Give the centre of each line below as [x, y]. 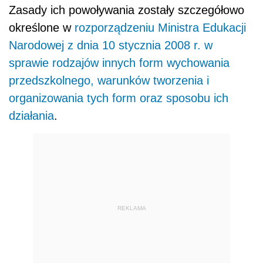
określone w [42, 28]
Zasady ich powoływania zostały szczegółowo [127, 10]
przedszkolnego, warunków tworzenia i [109, 81]
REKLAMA [131, 208]
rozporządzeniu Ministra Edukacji [160, 28]
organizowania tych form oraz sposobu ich [119, 98]
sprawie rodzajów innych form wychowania [119, 63]
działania [31, 116]
